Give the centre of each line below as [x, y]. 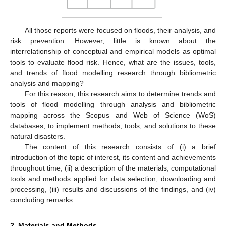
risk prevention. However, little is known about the [113, 41]
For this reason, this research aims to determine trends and [120, 94]
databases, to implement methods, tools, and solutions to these [113, 125]
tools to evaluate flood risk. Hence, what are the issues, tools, [113, 62]
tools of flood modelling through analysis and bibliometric [113, 104]
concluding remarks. [42, 200]
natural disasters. [38, 136]
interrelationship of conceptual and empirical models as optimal [113, 51]
